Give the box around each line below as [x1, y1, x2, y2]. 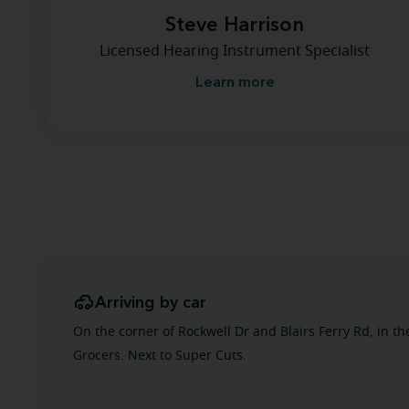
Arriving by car [95, 295, 206, 311]
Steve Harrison [165, 16, 304, 36]
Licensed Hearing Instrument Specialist [100, 44, 370, 58]
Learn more [194, 76, 275, 90]
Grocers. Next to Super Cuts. [73, 350, 246, 362]
